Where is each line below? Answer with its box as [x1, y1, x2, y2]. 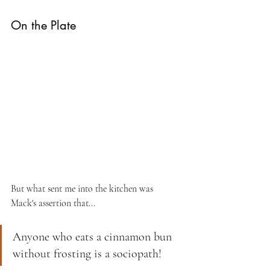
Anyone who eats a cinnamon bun [13, 230, 175, 245]
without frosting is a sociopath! [13, 246, 162, 262]
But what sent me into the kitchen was [11, 183, 155, 195]
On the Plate [11, 17, 76, 34]
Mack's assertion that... [11, 197, 95, 210]
